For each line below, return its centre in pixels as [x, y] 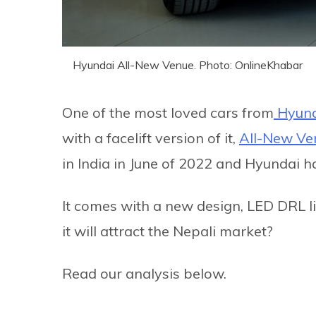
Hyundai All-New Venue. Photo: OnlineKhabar [188, 65]
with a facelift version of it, [151, 138]
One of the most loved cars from [168, 113]
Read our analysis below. [144, 273]
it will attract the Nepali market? [168, 231]
